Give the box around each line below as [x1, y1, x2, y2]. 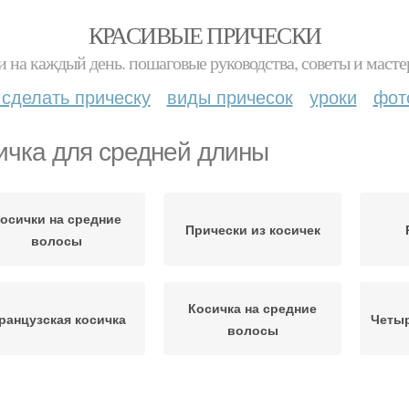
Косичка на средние [188, 299, 317, 317]
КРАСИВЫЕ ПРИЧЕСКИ [88, 19, 321, 50]
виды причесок [166, 83, 293, 110]
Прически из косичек [184, 220, 320, 238]
